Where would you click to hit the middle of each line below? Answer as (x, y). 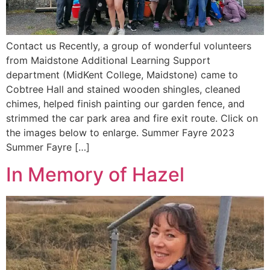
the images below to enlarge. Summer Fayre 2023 (120, 133)
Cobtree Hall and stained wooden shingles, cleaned (123, 89)
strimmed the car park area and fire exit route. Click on (132, 118)
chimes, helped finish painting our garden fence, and (125, 104)
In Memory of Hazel (95, 174)
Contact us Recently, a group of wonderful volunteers (129, 46)
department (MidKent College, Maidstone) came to (122, 75)
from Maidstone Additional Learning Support (108, 61)
